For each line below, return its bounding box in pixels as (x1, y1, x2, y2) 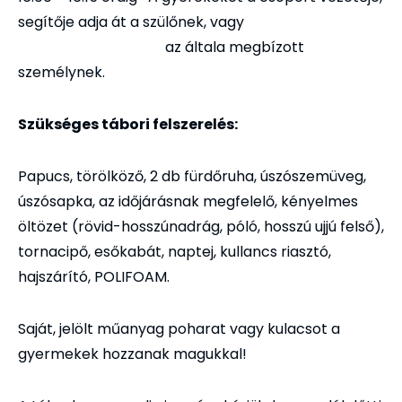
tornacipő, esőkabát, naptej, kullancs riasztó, (18, 241, 331, 263)
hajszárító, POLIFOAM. (18, 267, 170, 288)
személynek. (18, 62, 105, 83)
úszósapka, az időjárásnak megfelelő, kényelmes (18, 191, 358, 213)
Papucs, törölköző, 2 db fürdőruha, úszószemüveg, (18, 166, 366, 188)
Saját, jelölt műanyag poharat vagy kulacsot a (18, 319, 340, 340)
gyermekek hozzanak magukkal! (18, 344, 247, 365)
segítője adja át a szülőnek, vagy (18, 12, 244, 33)
